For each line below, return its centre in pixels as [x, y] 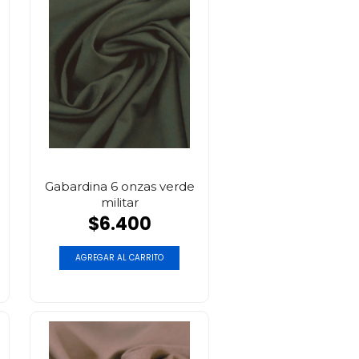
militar [119, 202]
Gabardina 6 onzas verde [119, 186]
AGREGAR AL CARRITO [120, 257]
